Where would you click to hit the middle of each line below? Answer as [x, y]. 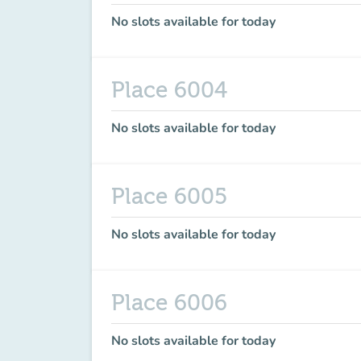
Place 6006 [169, 303]
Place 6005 [169, 197]
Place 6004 [169, 90]
